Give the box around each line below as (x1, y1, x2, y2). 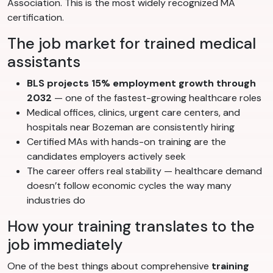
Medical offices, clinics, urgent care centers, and (27, 106, 240, 119)
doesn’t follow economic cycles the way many (27, 179, 232, 193)
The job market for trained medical (7, 34, 256, 54)
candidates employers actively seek (27, 150, 186, 163)
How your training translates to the (7, 216, 255, 237)
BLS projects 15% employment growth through (27, 77, 256, 90)
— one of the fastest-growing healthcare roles (52, 91, 261, 105)
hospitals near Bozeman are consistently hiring (27, 121, 235, 134)
